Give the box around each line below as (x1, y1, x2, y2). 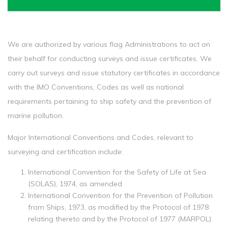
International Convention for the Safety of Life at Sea (28, 167, 206, 177)
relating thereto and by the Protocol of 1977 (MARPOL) (28, 214, 211, 223)
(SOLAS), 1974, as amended (28, 179, 122, 188)
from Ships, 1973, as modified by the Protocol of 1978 (28, 203, 209, 212)
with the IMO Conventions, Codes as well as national (8, 82, 184, 92)
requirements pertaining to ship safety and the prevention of (8, 97, 211, 106)
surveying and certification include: (8, 147, 123, 156)
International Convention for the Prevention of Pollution (28, 191, 213, 200)
